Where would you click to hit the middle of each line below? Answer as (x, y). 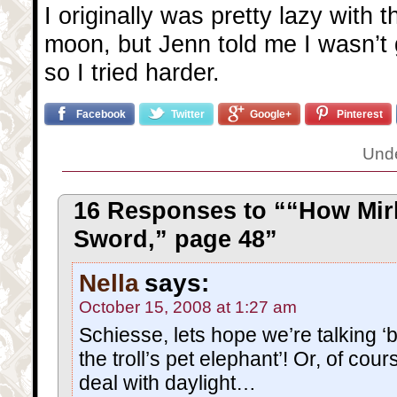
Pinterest (360, 114)
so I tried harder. (132, 72)
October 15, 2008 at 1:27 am (188, 307)
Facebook (101, 114)
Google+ (271, 114)
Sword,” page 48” (175, 239)
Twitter (188, 114)
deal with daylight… (167, 382)
